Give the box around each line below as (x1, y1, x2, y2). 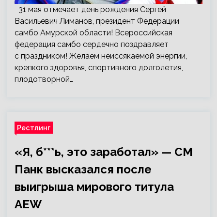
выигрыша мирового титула (15, 180, 174, 194)
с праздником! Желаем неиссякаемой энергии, (15, 51, 187, 61)
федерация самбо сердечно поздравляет (15, 40, 169, 49)
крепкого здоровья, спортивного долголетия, (15, 63, 183, 72)
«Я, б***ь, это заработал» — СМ (15, 145, 193, 159)
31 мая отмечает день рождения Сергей (15, 5, 166, 14)
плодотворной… (15, 75, 73, 84)
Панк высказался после (15, 162, 152, 176)
